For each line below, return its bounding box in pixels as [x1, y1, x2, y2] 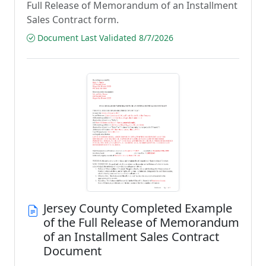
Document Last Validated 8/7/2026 [35, 32, 173, 43]
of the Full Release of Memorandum [43, 214, 239, 230]
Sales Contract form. [27, 13, 119, 26]
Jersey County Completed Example [43, 200, 232, 216]
